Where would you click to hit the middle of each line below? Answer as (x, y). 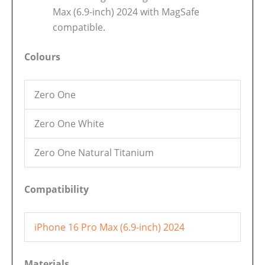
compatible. (79, 28)
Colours (42, 57)
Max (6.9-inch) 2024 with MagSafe (126, 12)
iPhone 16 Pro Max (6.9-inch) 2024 (109, 227)
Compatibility (56, 190)
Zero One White (69, 124)
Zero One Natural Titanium (94, 153)
